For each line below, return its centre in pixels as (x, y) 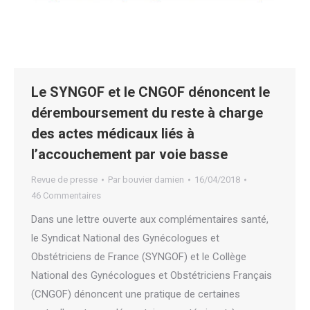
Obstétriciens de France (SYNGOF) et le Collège (139, 257)
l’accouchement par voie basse (129, 154)
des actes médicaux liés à (113, 134)
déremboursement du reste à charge (147, 113)
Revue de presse (64, 180)
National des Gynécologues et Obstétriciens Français (152, 275)
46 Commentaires (66, 195)
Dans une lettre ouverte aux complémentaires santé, (150, 219)
